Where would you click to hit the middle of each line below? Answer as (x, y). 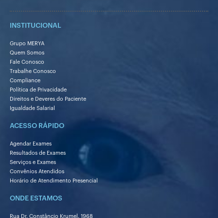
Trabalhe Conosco (33, 71)
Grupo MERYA (27, 43)
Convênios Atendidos (37, 171)
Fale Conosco (27, 62)
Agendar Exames (31, 144)
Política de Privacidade (38, 90)
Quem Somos (27, 53)
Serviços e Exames (33, 162)
